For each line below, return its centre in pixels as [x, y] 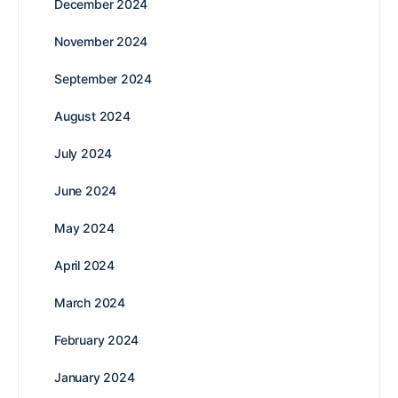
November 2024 [101, 41]
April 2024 [84, 265]
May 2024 [84, 227]
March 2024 [90, 302]
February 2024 [97, 339]
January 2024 [95, 377]
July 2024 [84, 153]
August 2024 [92, 115]
